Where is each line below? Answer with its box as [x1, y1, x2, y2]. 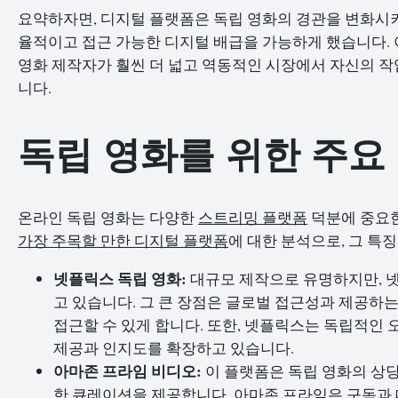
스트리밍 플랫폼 [198, 207, 307, 228]
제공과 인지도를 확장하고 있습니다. [53, 337, 294, 358]
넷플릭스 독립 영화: [53, 267, 187, 290]
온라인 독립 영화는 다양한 [18, 207, 198, 228]
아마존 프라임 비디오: [53, 359, 202, 382]
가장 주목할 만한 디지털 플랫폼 [18, 230, 228, 251]
